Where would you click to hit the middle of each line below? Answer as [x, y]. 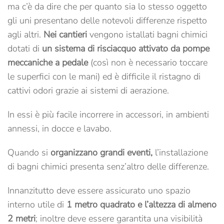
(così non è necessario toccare [148, 62]
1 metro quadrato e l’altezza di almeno [141, 204]
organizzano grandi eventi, [101, 152]
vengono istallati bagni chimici [147, 34]
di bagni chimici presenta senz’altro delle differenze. [108, 166]
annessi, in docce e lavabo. [59, 128]
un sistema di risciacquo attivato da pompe [126, 48]
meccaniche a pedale [48, 62]
